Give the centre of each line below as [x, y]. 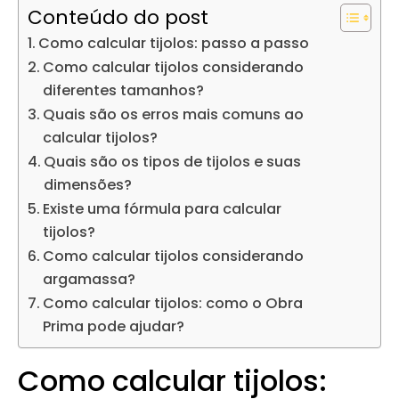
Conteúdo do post [118, 17]
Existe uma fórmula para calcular [163, 208]
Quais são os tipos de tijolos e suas [173, 161]
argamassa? [90, 279]
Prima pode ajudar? [114, 326]
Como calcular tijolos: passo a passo [174, 43]
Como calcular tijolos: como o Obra [173, 303]
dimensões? [88, 184]
